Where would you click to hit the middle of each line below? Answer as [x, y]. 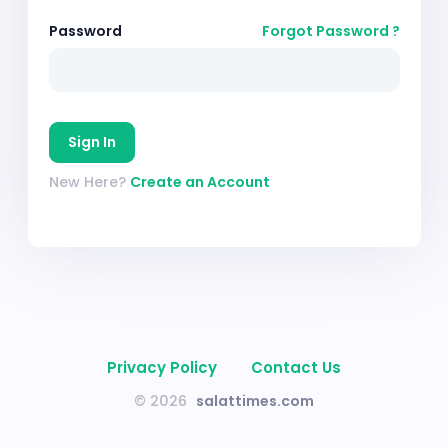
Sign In [91, 141]
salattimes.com [255, 401]
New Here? [89, 181]
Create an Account [199, 181]
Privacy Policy [162, 367]
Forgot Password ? [330, 30]
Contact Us [296, 367]
